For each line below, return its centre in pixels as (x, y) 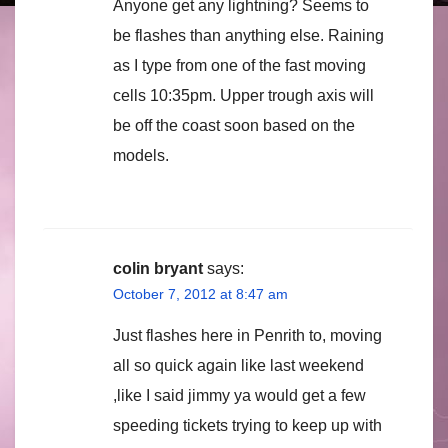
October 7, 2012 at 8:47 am (200, 293)
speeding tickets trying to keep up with (247, 425)
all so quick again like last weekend (238, 365)
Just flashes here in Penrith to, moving (247, 335)
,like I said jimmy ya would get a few (239, 395)
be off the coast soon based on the (234, 125)
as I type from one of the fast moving (239, 65)
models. (141, 155)
